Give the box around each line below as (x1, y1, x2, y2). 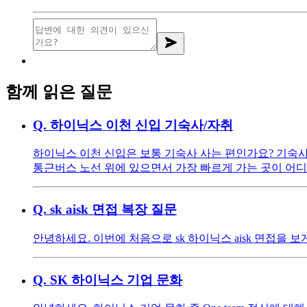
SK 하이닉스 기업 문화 (50, 272, 182, 287)
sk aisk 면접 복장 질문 (50, 202, 177, 217)
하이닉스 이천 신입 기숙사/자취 (50, 117, 233, 132)
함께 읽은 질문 (5, 82, 112, 101)
